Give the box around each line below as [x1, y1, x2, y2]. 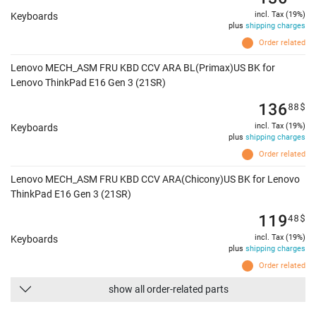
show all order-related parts [109, 284, 229, 296]
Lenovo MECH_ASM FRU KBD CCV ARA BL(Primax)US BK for [11, 62, 275, 74]
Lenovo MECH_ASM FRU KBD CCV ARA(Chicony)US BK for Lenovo [11, 174, 300, 186]
